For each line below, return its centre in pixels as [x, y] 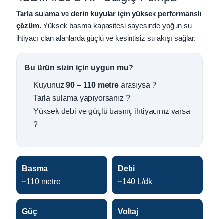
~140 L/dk [135, 181]
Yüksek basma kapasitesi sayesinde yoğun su [116, 25]
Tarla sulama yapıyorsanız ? [82, 98]
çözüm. [29, 25]
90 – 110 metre [92, 85]
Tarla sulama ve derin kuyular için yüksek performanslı [109, 13]
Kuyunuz [50, 85]
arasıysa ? [138, 85]
